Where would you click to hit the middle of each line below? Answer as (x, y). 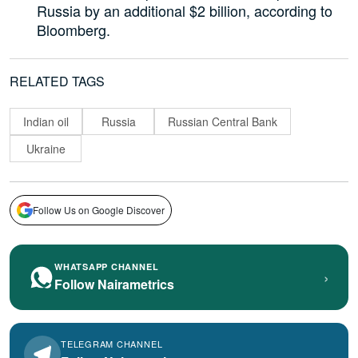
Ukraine (46, 149)
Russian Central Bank (223, 122)
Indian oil (46, 122)
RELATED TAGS (57, 82)
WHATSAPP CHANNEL (107, 267)
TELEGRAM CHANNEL (112, 343)
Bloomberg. (74, 30)
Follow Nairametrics (114, 284)
